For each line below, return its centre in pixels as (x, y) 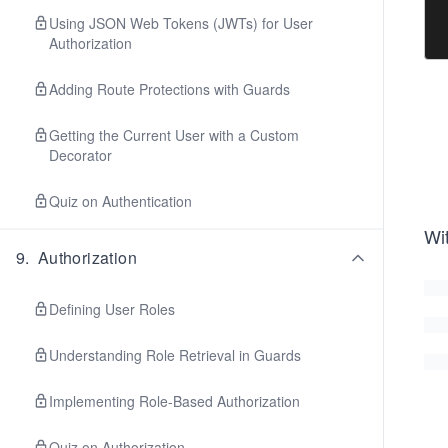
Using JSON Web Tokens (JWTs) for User (181, 23)
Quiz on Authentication (120, 201)
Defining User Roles (112, 309)
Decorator (80, 155)
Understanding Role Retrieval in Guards (175, 355)
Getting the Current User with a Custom (174, 135)
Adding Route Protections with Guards (169, 89)
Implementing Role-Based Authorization (174, 401)
